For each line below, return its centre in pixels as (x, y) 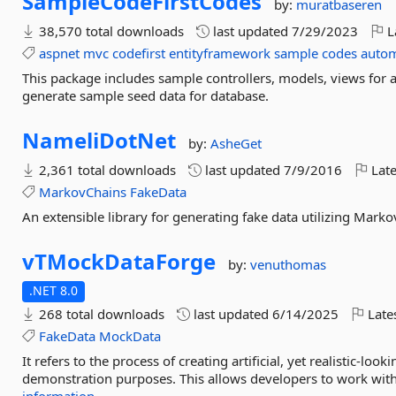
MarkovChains (83, 192)
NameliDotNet (99, 140)
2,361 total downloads (106, 170)
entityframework (220, 53)
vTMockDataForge (119, 261)
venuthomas (289, 264)
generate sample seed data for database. (146, 95)
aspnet (60, 53)
